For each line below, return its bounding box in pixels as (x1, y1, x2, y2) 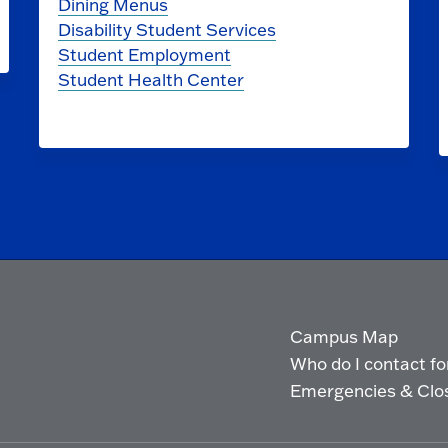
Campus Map (289, 326, 398, 348)
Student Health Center (57, 68, 244, 90)
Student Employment (57, 43, 231, 65)
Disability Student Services (57, 18, 276, 40)
